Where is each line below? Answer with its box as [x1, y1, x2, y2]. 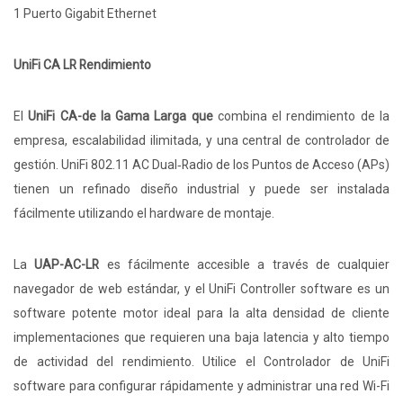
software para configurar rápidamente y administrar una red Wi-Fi [13, 379, 390, 394]
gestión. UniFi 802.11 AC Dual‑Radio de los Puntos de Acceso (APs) [13, 157, 390, 173]
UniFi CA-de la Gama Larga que [28, 109, 213, 124]
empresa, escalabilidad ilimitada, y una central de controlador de [13, 133, 390, 148]
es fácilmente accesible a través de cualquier [99, 257, 390, 273]
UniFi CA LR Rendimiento [13, 58, 151, 73]
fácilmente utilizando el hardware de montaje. [13, 206, 274, 221]
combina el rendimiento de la [212, 109, 390, 124]
